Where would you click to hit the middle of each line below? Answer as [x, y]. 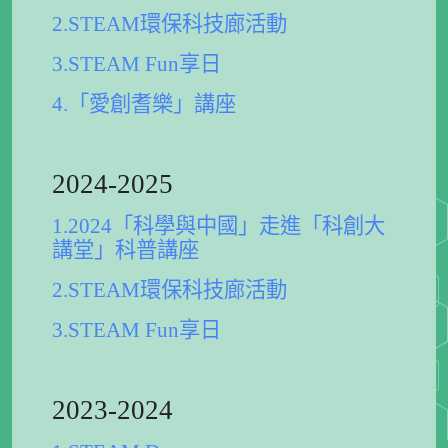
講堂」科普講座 [125, 250]
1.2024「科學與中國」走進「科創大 [218, 226]
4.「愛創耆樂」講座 [144, 104]
